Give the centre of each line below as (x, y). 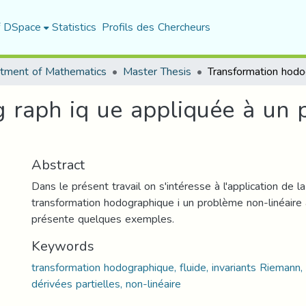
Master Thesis (157, 71)
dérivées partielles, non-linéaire (106, 284)
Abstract (58, 165)
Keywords (63, 246)
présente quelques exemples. (103, 219)
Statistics (74, 27)
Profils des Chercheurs (156, 27)
